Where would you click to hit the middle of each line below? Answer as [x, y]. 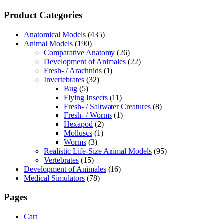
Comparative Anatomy [79, 52]
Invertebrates [64, 79]
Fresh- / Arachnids [73, 70]
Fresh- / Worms [88, 115]
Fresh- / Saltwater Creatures [107, 106]
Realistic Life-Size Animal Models [98, 151]
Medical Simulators [54, 178]
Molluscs [78, 133]
